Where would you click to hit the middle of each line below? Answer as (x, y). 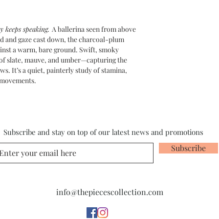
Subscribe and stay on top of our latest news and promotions (103, 132)
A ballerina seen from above (94, 29)
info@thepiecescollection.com (109, 192)
